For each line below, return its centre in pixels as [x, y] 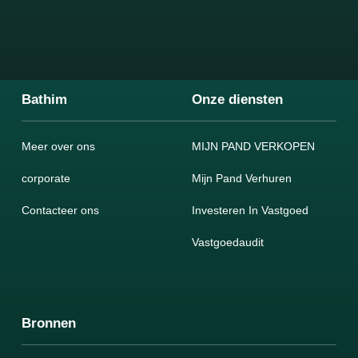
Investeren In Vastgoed [250, 211]
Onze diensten [237, 99]
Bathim [45, 99]
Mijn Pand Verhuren [242, 179]
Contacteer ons [61, 211]
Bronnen [49, 324]
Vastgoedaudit [228, 243]
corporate [46, 179]
